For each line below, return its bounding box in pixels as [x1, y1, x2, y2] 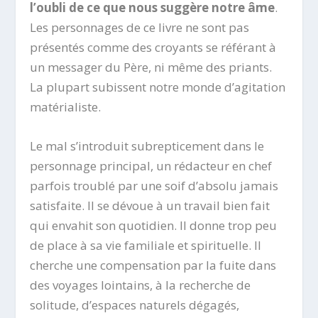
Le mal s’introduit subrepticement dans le [30, 137, 265, 154]
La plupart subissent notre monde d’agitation [30, 78, 286, 95]
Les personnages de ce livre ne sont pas [30, 18, 250, 35]
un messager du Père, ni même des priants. [30, 58, 273, 75]
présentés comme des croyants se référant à [30, 38, 277, 55]
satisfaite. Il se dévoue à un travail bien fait [30, 197, 270, 214]
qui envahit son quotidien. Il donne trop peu [30, 216, 278, 234]
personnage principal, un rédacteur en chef [30, 157, 273, 174]
